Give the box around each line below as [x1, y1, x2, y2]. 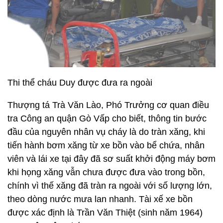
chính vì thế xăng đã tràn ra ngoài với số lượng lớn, [7, 180, 212, 191]
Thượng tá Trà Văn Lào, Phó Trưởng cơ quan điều [7, 100, 209, 110]
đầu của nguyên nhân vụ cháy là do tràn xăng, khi [7, 126, 205, 137]
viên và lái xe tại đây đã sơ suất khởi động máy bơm [7, 153, 216, 164]
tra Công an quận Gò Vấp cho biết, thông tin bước [7, 113, 207, 123]
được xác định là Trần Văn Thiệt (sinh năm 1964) [7, 207, 203, 218]
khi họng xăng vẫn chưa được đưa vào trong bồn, [7, 167, 205, 177]
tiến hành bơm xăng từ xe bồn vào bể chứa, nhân [7, 140, 205, 150]
